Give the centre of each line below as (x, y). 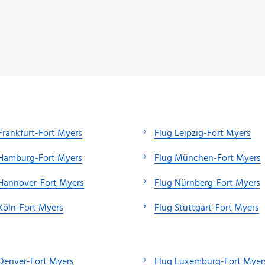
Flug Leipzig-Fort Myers (203, 133)
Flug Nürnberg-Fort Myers (207, 183)
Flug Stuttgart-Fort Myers (207, 208)
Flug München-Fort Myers (208, 158)
